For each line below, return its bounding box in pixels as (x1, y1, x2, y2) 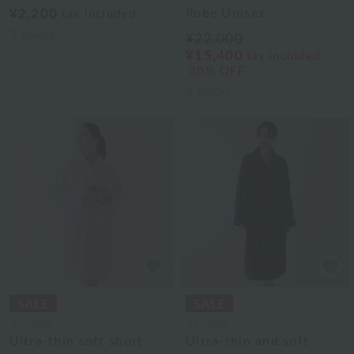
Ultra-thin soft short (9, 334, 144, 348)
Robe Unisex (186, 7, 266, 20)
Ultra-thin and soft (186, 334, 310, 348)
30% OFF (189, 66, 245, 77)
